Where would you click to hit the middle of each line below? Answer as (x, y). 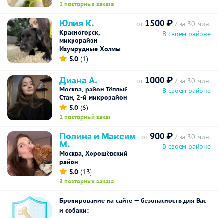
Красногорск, (80, 32)
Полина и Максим (98, 135)
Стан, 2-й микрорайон (93, 97)
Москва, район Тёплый (94, 89)
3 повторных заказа (87, 181)
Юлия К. (77, 22)
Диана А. (78, 79)
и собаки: (74, 210)
